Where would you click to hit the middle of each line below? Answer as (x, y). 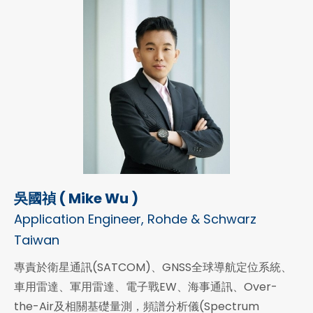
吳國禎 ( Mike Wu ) (76, 199)
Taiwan (37, 240)
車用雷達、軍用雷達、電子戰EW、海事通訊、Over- (146, 287)
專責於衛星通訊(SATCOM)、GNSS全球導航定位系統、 (153, 268)
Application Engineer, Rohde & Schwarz (135, 219)
